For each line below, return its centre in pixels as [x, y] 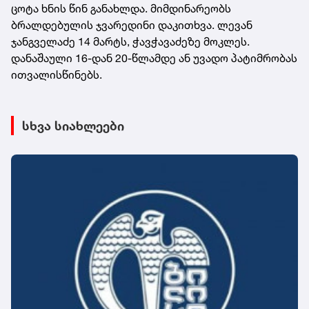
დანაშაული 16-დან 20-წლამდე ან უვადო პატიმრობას [154, 58]
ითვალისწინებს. [57, 74]
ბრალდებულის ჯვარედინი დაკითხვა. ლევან [132, 24]
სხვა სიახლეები [73, 125]
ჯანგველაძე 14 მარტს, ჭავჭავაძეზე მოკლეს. [130, 41]
